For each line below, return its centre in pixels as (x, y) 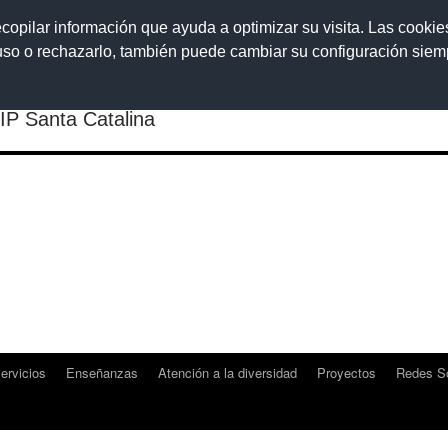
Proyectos (346, 372)
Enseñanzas (102, 372)
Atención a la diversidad (227, 372)
